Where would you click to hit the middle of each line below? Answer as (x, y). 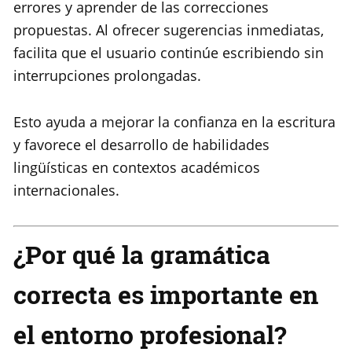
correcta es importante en (166, 295)
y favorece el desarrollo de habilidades (141, 145)
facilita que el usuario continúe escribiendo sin (169, 53)
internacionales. (66, 191)
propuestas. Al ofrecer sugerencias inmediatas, (169, 30)
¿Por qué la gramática (142, 255)
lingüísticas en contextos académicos (137, 168)
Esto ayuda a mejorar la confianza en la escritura (174, 122)
